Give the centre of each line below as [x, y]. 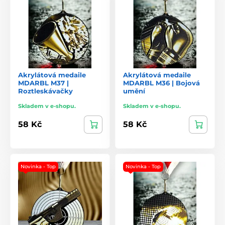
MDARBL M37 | [43, 83]
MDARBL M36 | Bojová [161, 83]
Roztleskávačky [45, 91]
